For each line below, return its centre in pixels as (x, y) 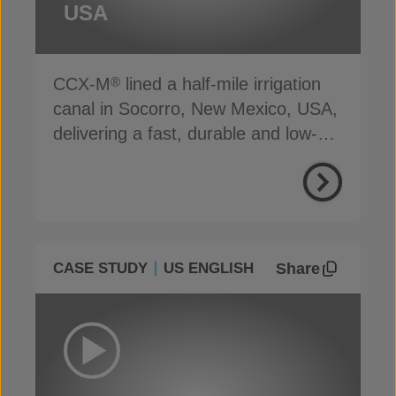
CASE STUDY (100, 268)
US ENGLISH (209, 268)
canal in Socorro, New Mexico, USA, (195, 109)
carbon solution (113, 158)
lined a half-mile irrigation (221, 84)
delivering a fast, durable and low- (185, 133)
